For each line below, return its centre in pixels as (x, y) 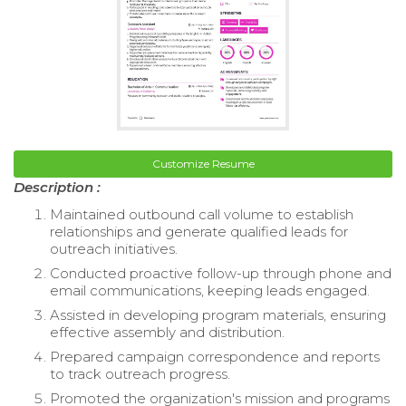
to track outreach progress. (140, 373)
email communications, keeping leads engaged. (210, 290)
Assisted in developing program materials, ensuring (218, 314)
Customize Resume (203, 163)
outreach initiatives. (114, 248)
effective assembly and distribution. (167, 332)
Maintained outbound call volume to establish (202, 214)
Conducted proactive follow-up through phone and (221, 273)
